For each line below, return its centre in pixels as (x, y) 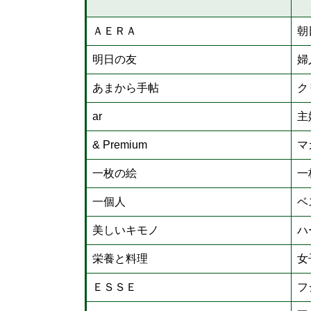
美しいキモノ (126, 230)
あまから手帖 (126, 88)
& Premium (120, 145)
